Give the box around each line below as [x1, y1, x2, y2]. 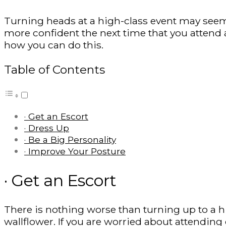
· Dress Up [24, 123, 69, 134]
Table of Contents [4, 63, 105, 77]
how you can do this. [4, 39, 103, 51]
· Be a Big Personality [24, 134, 116, 145]
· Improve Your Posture [24, 146, 126, 157]
